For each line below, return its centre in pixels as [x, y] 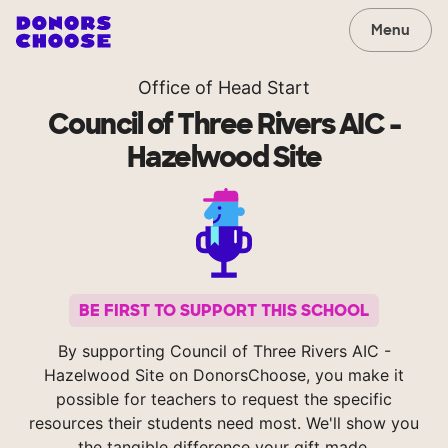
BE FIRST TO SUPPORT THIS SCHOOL [224, 311]
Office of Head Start [224, 87]
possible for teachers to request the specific [224, 399]
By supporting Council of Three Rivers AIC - [224, 351]
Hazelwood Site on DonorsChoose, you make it [224, 375]
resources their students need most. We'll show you [224, 423]
